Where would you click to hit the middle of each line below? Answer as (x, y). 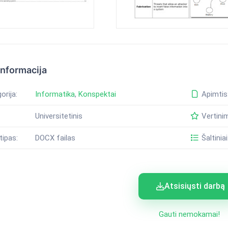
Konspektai (97, 94)
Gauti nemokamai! (190, 215)
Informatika (55, 94)
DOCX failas (55, 138)
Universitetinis (59, 116)
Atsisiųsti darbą (195, 186)
